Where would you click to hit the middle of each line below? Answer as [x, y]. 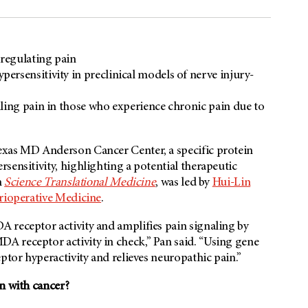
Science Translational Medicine [80, 183]
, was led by [184, 183]
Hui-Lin [231, 183]
